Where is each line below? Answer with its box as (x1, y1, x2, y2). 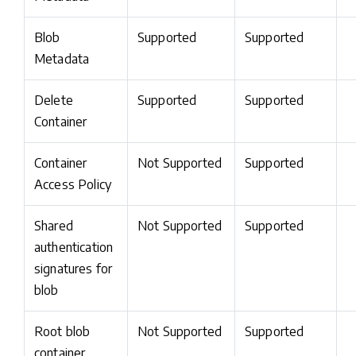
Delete (34, 92, 73, 108)
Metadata (34, 51, 90, 67)
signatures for (34, 261, 113, 277)
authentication (34, 239, 114, 255)
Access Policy (34, 176, 112, 192)
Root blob (34, 323, 91, 339)
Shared (34, 218, 73, 234)
